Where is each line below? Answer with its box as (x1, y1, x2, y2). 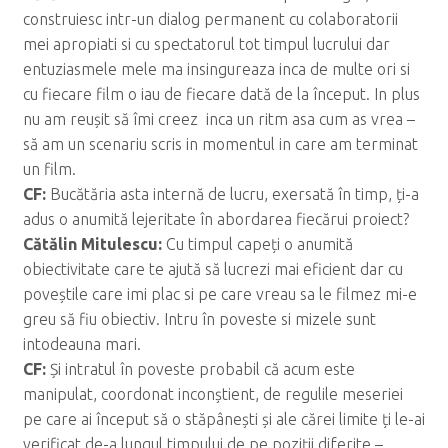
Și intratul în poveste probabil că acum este (49, 359, 355, 378)
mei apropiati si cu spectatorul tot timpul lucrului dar (22, 34, 390, 53)
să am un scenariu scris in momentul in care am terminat (22, 134, 418, 153)
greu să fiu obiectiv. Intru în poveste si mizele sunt (22, 309, 376, 328)
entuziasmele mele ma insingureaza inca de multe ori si (22, 59, 410, 78)
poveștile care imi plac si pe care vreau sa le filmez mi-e (22, 284, 417, 303)
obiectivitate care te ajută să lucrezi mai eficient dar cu (22, 259, 403, 278)
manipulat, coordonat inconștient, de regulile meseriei (22, 384, 403, 403)
